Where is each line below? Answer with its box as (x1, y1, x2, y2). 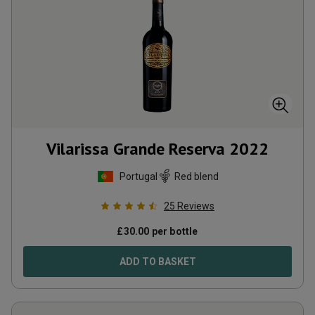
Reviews (177, 200, 214, 212)
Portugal (119, 170, 157, 182)
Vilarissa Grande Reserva (46, 138, 225, 160)
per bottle (149, 226, 198, 237)
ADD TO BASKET (119, 256, 196, 267)
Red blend (174, 170, 219, 182)
